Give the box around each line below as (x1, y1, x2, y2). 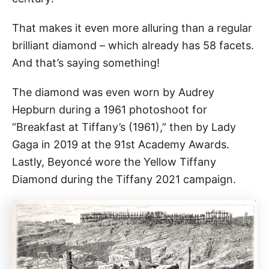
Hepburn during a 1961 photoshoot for (12, 103, 207, 116)
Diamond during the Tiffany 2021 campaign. (12, 172, 236, 186)
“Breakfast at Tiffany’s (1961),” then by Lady (12, 120, 236, 133)
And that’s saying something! (12, 56, 160, 69)
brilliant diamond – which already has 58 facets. (12, 38, 254, 52)
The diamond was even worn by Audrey (12, 85, 214, 98)
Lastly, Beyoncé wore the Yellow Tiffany (12, 155, 216, 168)
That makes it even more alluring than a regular (12, 21, 252, 34)
